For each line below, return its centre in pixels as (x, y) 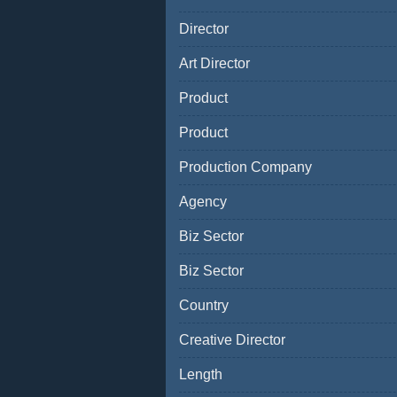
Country (204, 305)
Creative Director (232, 340)
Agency (203, 202)
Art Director (214, 63)
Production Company (245, 167)
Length (201, 374)
